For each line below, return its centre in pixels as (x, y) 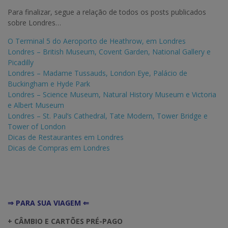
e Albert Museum (36, 105)
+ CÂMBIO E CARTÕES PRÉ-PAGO (65, 221)
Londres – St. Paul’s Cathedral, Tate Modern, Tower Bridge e (108, 116)
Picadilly (21, 63)
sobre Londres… (34, 23)
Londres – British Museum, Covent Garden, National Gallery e (109, 52)
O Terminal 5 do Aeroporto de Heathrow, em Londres (97, 41)
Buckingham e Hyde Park (49, 84)
